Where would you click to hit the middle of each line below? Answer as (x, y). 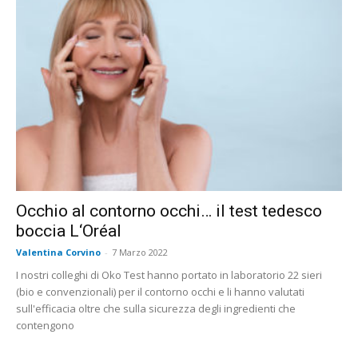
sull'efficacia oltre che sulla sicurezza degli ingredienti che (156, 308)
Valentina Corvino (58, 252)
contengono (45, 325)
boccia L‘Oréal (69, 231)
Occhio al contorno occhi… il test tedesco (169, 211)
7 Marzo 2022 (140, 252)
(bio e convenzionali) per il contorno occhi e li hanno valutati (160, 291)
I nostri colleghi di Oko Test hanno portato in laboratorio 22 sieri (169, 274)
